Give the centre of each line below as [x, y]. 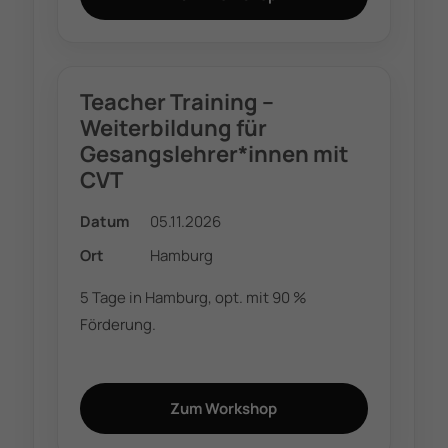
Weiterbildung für [174, 128]
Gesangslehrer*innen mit [215, 154]
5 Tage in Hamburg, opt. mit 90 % [194, 297]
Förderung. [118, 324]
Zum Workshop [224, 408]
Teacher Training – [177, 102]
